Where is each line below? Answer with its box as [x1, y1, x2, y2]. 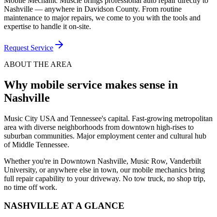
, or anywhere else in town [35, 165, 116, 174]
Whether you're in [4, 156, 61, 165]
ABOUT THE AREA [4, 60, 72, 68]
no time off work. [4, 183, 57, 191]
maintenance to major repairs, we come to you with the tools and [4, 13, 201, 22]
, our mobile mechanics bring [116, 165, 205, 174]
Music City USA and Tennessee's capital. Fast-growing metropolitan [4, 114, 213, 123]
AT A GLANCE [59, 201, 124, 211]
